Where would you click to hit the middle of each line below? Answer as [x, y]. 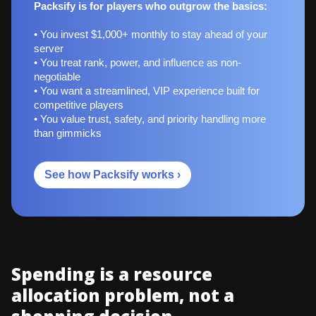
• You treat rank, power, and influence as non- [138, 62]
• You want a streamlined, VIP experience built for [147, 90]
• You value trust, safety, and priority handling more [150, 119]
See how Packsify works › [113, 174]
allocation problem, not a [123, 295]
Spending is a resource [112, 274]
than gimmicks [68, 133]
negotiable [57, 76]
